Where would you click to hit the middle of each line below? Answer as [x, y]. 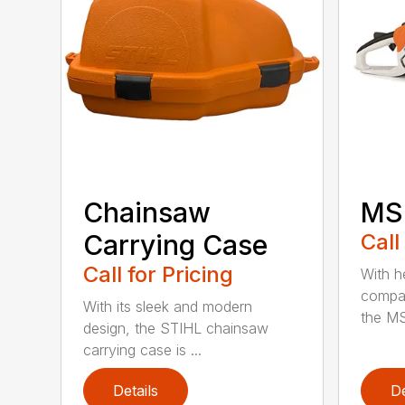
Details [136, 390]
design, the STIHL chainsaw [176, 328]
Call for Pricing [159, 274]
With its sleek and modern [168, 306]
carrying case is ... [143, 349]
